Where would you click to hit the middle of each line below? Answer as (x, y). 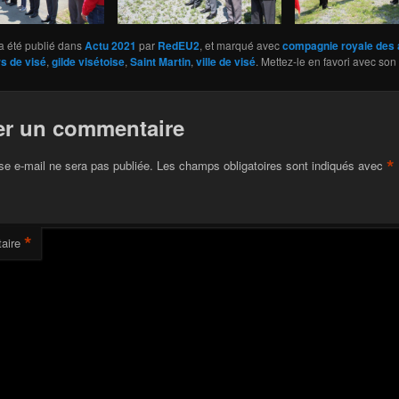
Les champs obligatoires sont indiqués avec (271, 165)
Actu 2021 (110, 45)
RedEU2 (178, 45)
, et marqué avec (240, 45)
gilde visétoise (88, 61)
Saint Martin (160, 61)
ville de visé (225, 61)
